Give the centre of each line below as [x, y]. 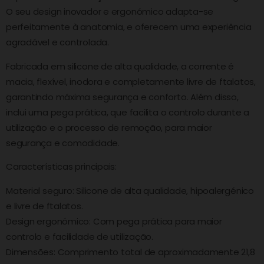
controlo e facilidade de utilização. [80, 237]
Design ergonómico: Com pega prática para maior [114, 222]
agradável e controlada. [57, 42]
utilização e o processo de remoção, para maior [109, 127]
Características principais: [61, 167]
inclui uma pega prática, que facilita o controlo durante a [128, 112]
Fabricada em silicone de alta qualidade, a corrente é [120, 66]
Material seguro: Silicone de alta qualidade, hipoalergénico [130, 191]
